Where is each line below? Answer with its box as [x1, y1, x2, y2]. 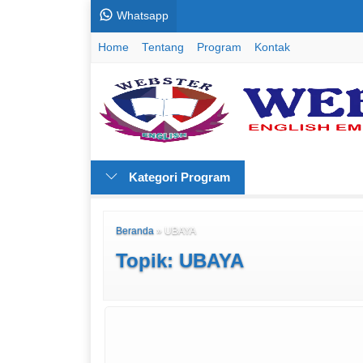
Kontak [254, 41, 290, 53]
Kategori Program [126, 170, 230, 184]
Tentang [142, 41, 184, 53]
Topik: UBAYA [116, 250, 244, 271]
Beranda [116, 225, 154, 237]
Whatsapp [113, 10, 169, 22]
